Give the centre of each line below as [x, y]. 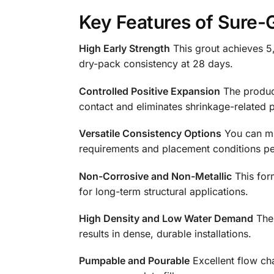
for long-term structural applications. [163, 191]
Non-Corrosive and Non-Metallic [155, 176]
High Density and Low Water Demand [166, 218]
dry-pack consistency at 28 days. [156, 64]
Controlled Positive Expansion [149, 91]
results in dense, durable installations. [165, 233]
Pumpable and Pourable [134, 261]
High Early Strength [124, 49]
